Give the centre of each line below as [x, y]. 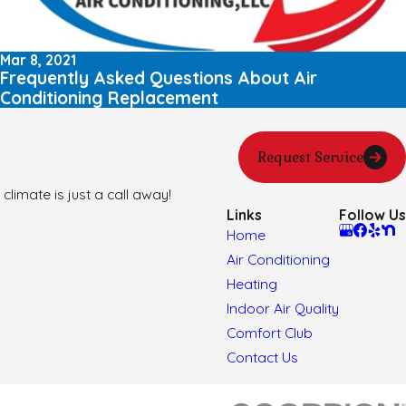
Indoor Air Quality [283, 308]
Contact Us [262, 357]
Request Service [310, 157]
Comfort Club [270, 333]
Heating [252, 284]
